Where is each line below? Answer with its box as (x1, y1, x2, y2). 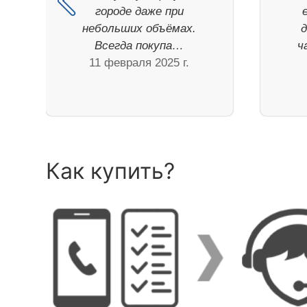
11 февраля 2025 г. (89, 56, 190, 70)
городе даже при (95, 5, 184, 19)
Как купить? (46, 158, 175, 185)
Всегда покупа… (95, 39, 184, 53)
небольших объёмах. (82, 22, 197, 36)
